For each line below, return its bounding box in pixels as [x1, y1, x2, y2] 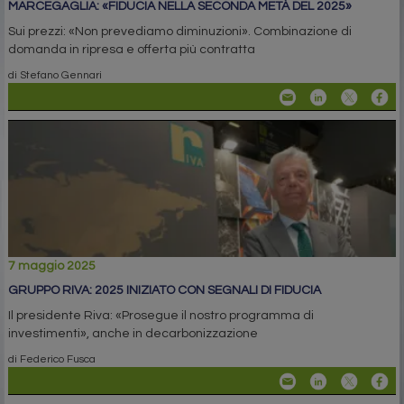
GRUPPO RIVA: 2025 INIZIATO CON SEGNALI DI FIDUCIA [8, 283, 321, 297]
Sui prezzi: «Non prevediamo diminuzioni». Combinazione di [8, 24, 352, 38]
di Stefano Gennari [8, 69, 102, 80]
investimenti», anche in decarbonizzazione [8, 326, 258, 340]
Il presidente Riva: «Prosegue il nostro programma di [8, 308, 314, 322]
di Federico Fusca [8, 353, 96, 364]
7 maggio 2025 [8, 259, 96, 272]
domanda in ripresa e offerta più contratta [8, 42, 255, 56]
